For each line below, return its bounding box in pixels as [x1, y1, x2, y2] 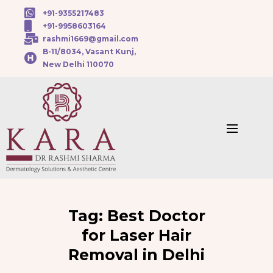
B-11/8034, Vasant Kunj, [43, 47, 136, 56]
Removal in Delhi [68, 246, 205, 264]
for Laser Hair [82, 226, 191, 245]
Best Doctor [107, 207, 205, 225]
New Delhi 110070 [43, 60, 114, 69]
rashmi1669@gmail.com [43, 34, 138, 43]
